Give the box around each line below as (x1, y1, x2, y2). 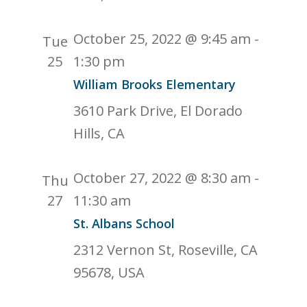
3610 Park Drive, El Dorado (73, 101, 243, 120)
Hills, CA (73, 124, 125, 143)
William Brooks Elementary (73, 76, 236, 93)
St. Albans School (73, 215, 175, 232)
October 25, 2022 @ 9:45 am (73, 29, 251, 48)
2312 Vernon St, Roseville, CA (73, 241, 258, 259)
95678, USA (73, 263, 145, 282)
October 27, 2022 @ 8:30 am (73, 169, 251, 187)
